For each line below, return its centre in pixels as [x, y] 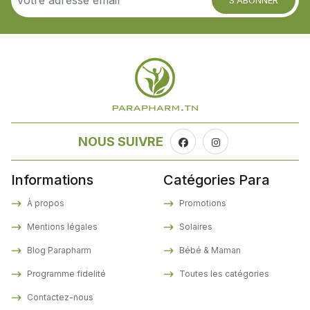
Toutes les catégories [223, 274]
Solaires [195, 227]
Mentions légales [61, 227]
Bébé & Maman [209, 250]
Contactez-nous [59, 298]
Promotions [202, 203]
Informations [52, 180]
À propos [45, 203]
